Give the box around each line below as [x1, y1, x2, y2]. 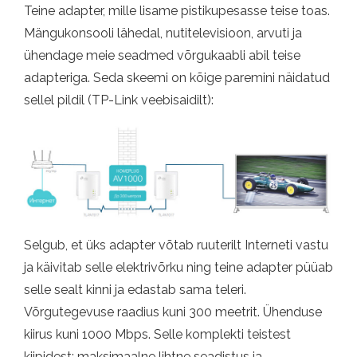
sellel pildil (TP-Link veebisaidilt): [24, 92, 214, 108]
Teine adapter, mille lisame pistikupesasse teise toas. [24, 3, 330, 19]
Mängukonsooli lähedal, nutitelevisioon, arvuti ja [24, 25, 302, 41]
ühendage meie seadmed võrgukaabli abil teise [24, 48, 300, 64]
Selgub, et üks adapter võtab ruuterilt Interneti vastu [24, 237, 328, 253]
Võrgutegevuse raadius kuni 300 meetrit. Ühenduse [24, 304, 322, 320]
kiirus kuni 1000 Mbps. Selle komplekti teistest [24, 326, 291, 342]
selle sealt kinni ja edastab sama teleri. [24, 281, 246, 297]
